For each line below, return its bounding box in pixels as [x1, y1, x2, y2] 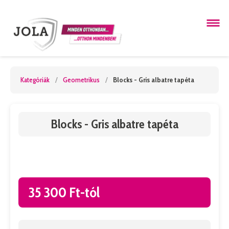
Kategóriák [20, 75, 50, 84]
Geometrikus [63, 75, 100, 84]
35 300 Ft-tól [29, 184, 100, 201]
